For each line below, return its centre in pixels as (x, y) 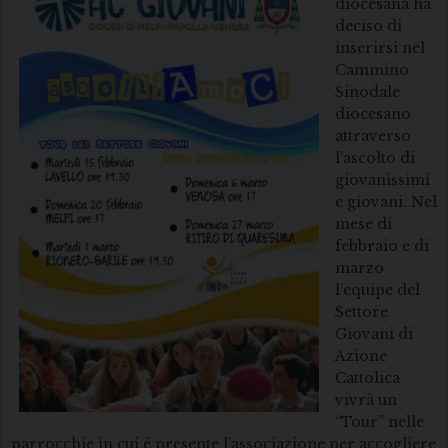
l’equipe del (377, 290)
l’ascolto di (375, 158)
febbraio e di (382, 246)
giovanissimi (382, 180)
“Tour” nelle (379, 422)
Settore (361, 312)
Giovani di (374, 334)
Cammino (372, 70)
